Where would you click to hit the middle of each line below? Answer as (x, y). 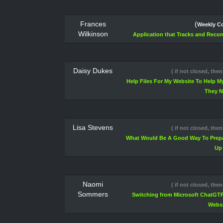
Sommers (93, 194)
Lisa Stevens (93, 127)
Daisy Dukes (93, 71)
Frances (93, 24)
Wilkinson (93, 34)
